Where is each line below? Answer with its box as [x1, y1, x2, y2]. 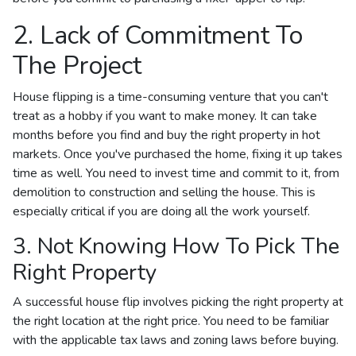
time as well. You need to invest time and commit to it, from [13, 164, 339, 182]
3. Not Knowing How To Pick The [13, 230, 339, 261]
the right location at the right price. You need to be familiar [13, 311, 329, 330]
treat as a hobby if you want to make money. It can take [13, 106, 317, 125]
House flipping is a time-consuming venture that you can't [13, 87, 328, 106]
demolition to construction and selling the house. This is [13, 183, 315, 201]
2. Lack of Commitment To [13, 17, 303, 52]
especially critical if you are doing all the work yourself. [13, 202, 310, 220]
